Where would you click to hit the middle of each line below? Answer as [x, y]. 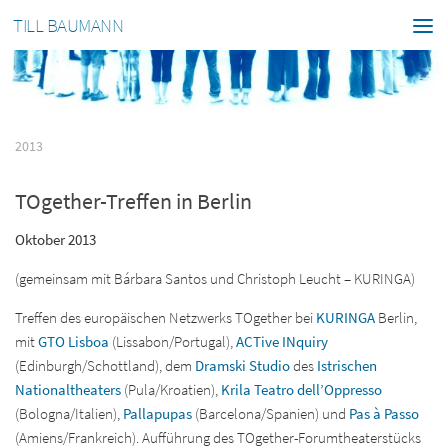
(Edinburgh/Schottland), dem [105, 366]
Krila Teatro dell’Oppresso [301, 390]
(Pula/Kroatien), [171, 390]
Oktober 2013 [55, 240]
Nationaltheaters [68, 390]
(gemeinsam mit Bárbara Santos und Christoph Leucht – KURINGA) [215, 279]
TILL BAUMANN [68, 25]
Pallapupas [159, 414]
